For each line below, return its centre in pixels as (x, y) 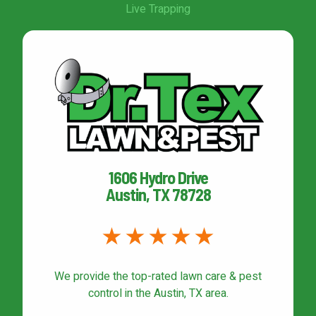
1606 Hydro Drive (158, 177)
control (105, 293)
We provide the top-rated (117, 276)
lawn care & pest (221, 276)
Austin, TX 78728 (158, 194)
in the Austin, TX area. (175, 293)
